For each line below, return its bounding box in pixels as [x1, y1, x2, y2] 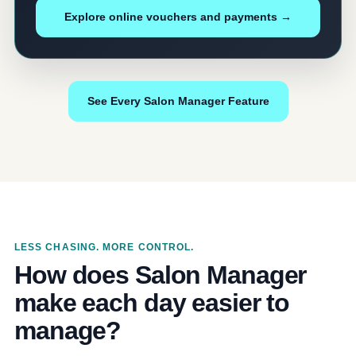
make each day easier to [14, 288, 290, 317]
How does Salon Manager [14, 260, 307, 289]
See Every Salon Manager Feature [87, 94, 269, 107]
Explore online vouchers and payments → [64, 10, 292, 23]
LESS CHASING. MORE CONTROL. [14, 241, 195, 253]
